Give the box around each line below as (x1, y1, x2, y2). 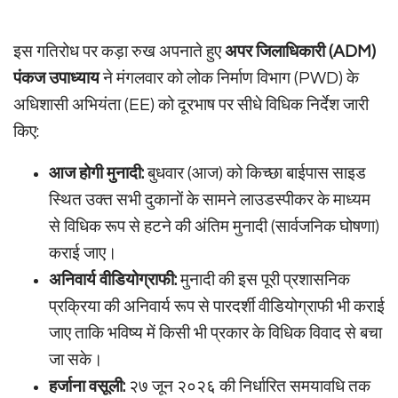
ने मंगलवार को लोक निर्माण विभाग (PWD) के (99, 69, 359, 88)
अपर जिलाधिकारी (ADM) (225, 43, 376, 61)
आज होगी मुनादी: (49, 164, 144, 183)
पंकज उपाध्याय (13, 69, 99, 88)
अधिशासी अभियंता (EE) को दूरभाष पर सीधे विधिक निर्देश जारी (13, 96, 369, 115)
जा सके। (49, 351, 103, 370)
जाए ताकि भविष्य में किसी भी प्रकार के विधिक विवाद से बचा (49, 324, 382, 343)
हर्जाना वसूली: (49, 378, 125, 396)
